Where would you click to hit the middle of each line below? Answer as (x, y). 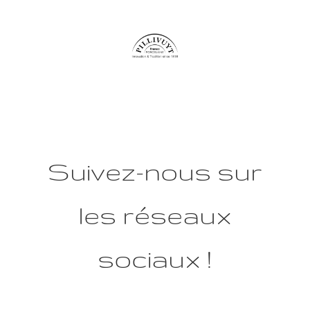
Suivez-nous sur (155, 172)
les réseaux (155, 215)
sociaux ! (155, 259)
